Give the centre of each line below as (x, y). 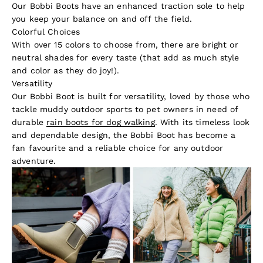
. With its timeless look (202, 122)
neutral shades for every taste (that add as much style (126, 58)
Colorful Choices (46, 32)
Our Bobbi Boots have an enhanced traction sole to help (129, 6)
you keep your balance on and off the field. (102, 19)
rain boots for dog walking (101, 122)
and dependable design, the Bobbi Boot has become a (124, 135)
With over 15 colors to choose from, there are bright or (125, 45)
